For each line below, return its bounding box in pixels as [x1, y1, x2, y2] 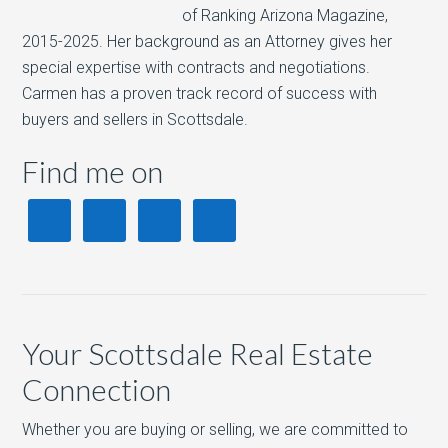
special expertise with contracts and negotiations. [22, 58, 371, 77]
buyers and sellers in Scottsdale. [22, 110, 249, 129]
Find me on [22, 153, 164, 189]
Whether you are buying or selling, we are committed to [22, 420, 409, 439]
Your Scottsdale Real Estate [22, 335, 374, 371]
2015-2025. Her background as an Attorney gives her [22, 32, 393, 51]
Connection [22, 371, 172, 407]
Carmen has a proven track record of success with [22, 84, 378, 103]
